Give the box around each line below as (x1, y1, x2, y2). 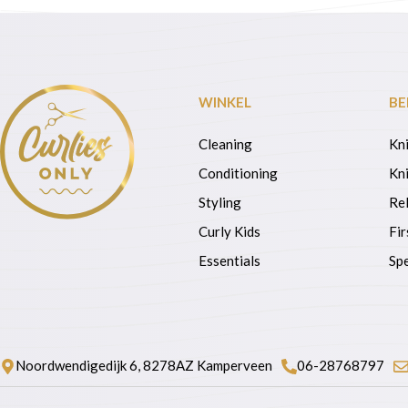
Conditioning (199, 165, 279, 182)
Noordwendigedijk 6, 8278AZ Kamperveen (15, 356, 272, 373)
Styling (199, 194, 242, 211)
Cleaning (199, 136, 253, 153)
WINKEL (199, 94, 252, 111)
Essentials (199, 252, 261, 270)
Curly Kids (199, 223, 270, 240)
